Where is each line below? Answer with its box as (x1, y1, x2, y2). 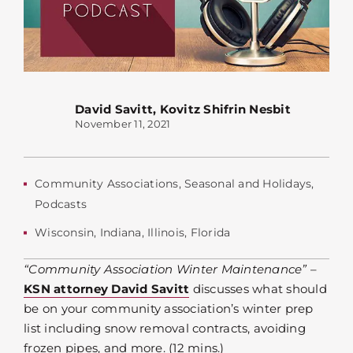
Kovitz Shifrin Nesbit (159, 102, 291, 117)
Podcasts (35, 197, 87, 212)
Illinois (147, 225, 184, 240)
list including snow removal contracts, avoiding (24, 321, 306, 336)
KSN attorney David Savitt (24, 281, 190, 297)
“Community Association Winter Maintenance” (24, 262, 307, 277)
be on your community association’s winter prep (24, 301, 314, 317)
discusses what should (189, 281, 327, 297)
